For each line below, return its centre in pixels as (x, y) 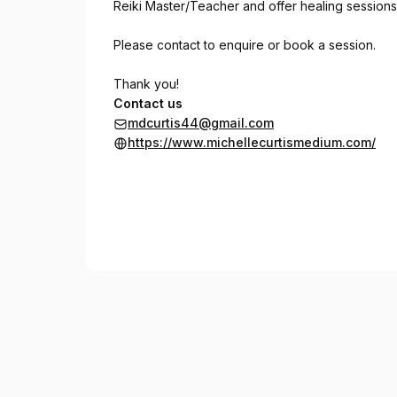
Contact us (148, 103)
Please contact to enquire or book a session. (245, 45)
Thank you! (146, 84)
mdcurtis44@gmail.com (201, 123)
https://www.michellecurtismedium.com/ (252, 142)
